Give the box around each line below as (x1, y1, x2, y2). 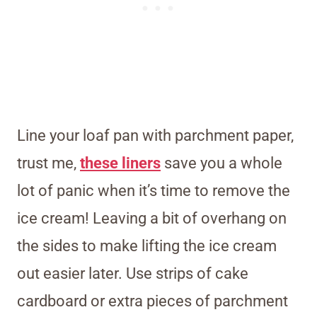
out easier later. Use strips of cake (17, 265, 248, 283)
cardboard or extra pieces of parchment (17, 292, 288, 311)
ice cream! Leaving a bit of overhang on (17, 209, 287, 228)
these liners (80, 154, 161, 173)
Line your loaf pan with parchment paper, (17, 127, 294, 145)
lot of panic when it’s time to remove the (17, 182, 290, 200)
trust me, (17, 154, 80, 173)
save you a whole (161, 154, 282, 173)
